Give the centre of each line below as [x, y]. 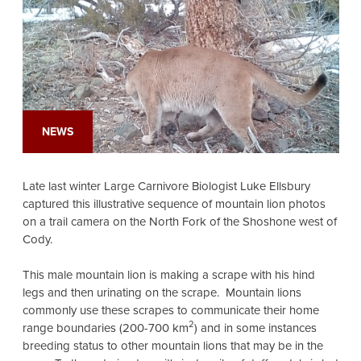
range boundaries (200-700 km [105, 328]
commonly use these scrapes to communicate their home [170, 311]
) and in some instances [255, 328]
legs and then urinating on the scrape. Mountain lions [162, 293]
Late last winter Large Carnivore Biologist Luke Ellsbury [166, 187]
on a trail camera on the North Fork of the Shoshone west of [179, 222]
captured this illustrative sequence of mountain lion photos [174, 204]
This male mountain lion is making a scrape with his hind [168, 275]
